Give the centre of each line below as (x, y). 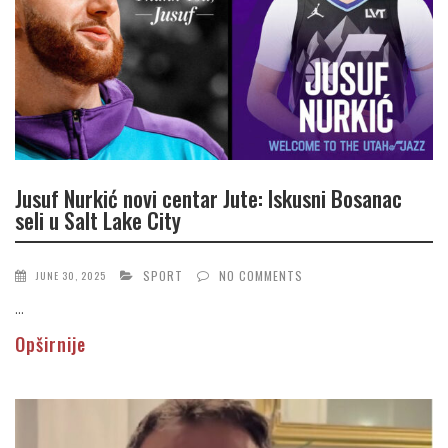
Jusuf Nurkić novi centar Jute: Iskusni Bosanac (208, 197)
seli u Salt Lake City (98, 219)
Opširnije (50, 344)
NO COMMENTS (261, 276)
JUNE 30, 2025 (71, 276)
